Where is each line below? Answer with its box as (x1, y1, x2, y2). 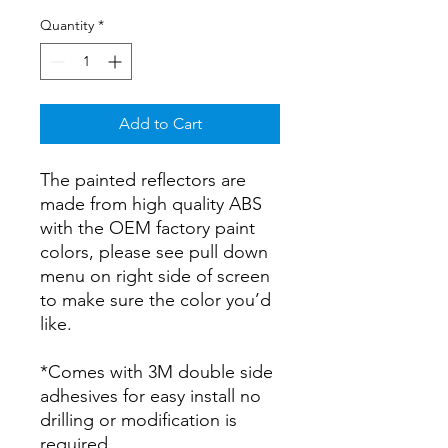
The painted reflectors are (40, 168, 246, 191)
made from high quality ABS (40, 192, 262, 215)
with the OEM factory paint (40, 216, 255, 239)
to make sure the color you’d (40, 288, 271, 311)
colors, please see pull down (40, 240, 268, 263)
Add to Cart (118, 113, 202, 133)
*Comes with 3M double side (40, 360, 273, 383)
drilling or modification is (40, 408, 237, 431)
